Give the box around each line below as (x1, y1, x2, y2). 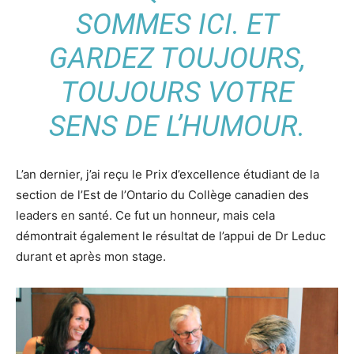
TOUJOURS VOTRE (60, 75, 294, 109)
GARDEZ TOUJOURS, (48, 41, 306, 75)
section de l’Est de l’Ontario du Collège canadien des (16, 186, 309, 202)
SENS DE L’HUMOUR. (49, 109, 305, 143)
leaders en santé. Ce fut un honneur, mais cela (16, 207, 275, 223)
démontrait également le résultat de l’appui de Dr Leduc (16, 228, 326, 243)
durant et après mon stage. (16, 248, 166, 264)
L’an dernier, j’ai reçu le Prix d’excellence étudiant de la (16, 166, 319, 182)
